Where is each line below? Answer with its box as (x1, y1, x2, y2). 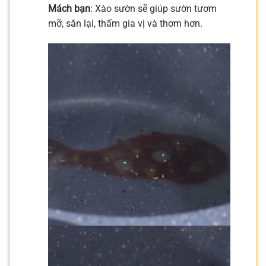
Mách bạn (47, 3, 90, 15)
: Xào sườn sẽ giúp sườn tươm (90, 3, 217, 15)
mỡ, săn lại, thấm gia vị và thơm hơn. (47, 18, 202, 30)
